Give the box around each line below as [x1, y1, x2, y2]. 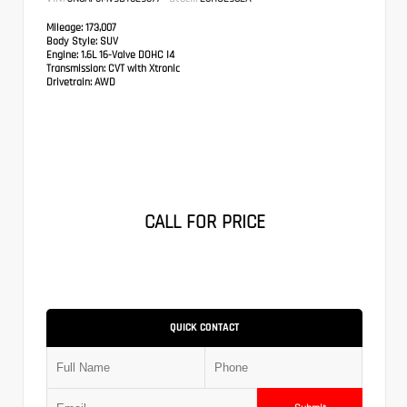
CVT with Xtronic [108, 61, 180, 74]
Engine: [46, 47, 78, 61]
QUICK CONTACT [170, 320, 239, 333]
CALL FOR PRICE [144, 210, 265, 233]
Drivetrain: [46, 74, 92, 88]
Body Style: [46, 34, 97, 47]
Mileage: [46, 20, 83, 34]
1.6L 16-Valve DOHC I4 [78, 47, 174, 61]
